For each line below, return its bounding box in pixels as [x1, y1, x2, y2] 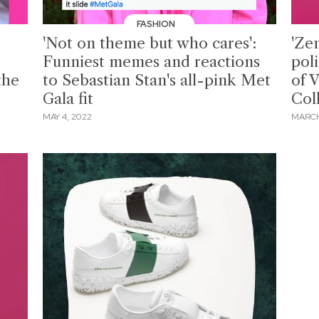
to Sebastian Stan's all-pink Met [43, 70, 271, 89]
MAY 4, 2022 [43, 111, 93, 123]
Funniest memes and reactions [43, 52, 261, 70]
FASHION [136, 18, 177, 30]
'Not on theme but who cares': [43, 33, 257, 52]
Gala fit [43, 89, 94, 108]
